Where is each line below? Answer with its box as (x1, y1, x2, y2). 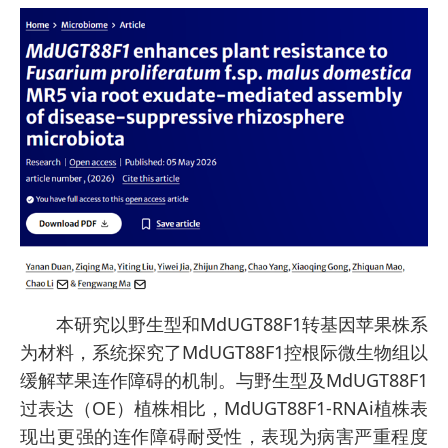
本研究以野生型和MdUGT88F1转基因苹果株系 (56, 311, 428, 336)
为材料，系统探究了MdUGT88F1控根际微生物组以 (20, 339, 428, 364)
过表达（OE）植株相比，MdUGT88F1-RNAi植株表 (20, 395, 428, 420)
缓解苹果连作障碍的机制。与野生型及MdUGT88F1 (20, 367, 428, 392)
